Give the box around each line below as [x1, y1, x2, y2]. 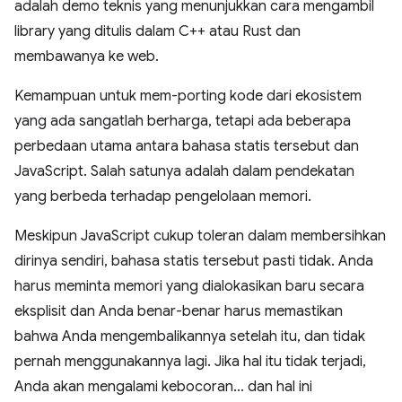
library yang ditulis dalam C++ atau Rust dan [14, 22, 301, 40]
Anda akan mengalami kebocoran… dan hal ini [14, 378, 312, 396]
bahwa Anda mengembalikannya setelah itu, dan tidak [14, 328, 365, 345]
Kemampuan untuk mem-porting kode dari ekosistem [14, 87, 362, 105]
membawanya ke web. [14, 48, 159, 66]
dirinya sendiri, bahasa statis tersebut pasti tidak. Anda [14, 252, 373, 270]
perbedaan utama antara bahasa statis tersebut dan [14, 137, 359, 155]
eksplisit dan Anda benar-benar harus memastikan [14, 302, 343, 320]
